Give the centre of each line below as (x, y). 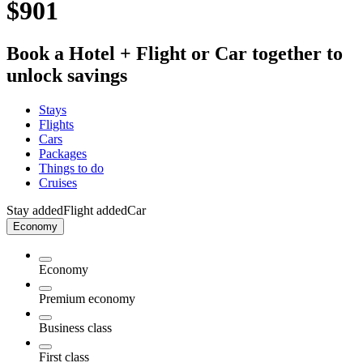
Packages (63, 154)
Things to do (71, 169)
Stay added (35, 211)
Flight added (95, 211)
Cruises (58, 183)
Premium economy (87, 299)
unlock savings (67, 76)
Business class (75, 328)
